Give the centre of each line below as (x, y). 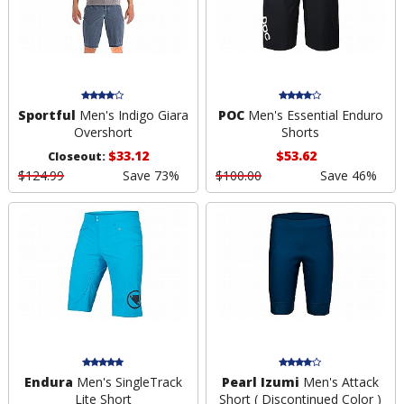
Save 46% (348, 176)
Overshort (103, 133)
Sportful (46, 115)
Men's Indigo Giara (132, 115)
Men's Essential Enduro (313, 115)
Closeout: (78, 157)
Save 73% (151, 176)
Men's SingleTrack (127, 381)
